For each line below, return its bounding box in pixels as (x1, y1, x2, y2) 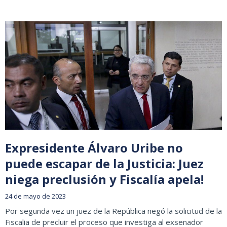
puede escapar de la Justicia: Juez (5, 155, 204, 172)
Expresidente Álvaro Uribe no (5, 139, 183, 157)
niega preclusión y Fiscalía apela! (5, 171, 204, 188)
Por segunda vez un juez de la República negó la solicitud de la (5, 206, 222, 216)
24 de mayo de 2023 (5, 192, 66, 201)
